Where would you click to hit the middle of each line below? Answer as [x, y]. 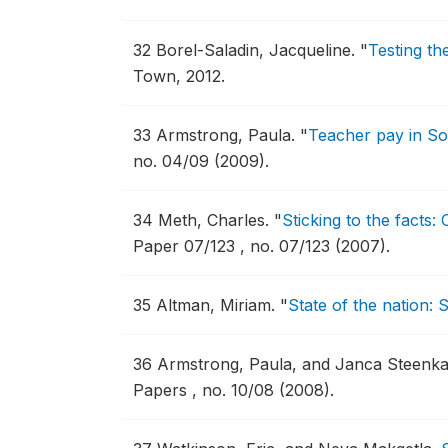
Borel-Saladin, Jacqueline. [258, 50]
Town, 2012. [179, 76]
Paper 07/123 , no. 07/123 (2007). [261, 246]
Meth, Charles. [216, 220]
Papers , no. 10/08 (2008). [233, 390]
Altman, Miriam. [218, 305]
